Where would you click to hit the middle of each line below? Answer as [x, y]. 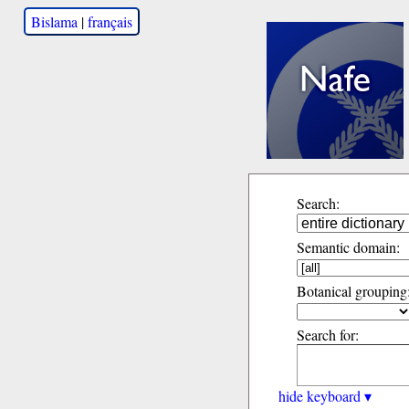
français [110, 21]
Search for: [328, 335]
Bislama [54, 21]
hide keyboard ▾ [325, 396]
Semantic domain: [348, 247]
